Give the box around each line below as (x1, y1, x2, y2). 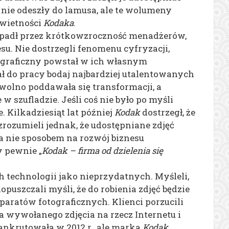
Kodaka (43, 16, 74, 29)
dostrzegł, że (140, 106, 195, 118)
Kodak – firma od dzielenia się (42, 144, 163, 156)
